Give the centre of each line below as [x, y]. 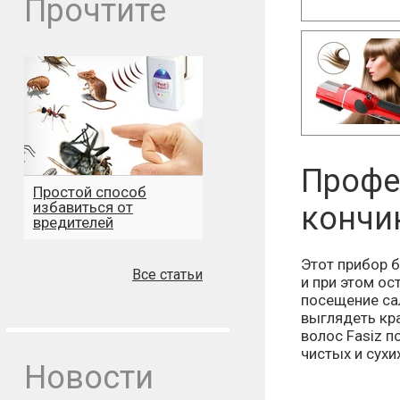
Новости [89, 378]
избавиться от [83, 207]
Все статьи [167, 275]
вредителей [73, 222]
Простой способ [90, 192]
